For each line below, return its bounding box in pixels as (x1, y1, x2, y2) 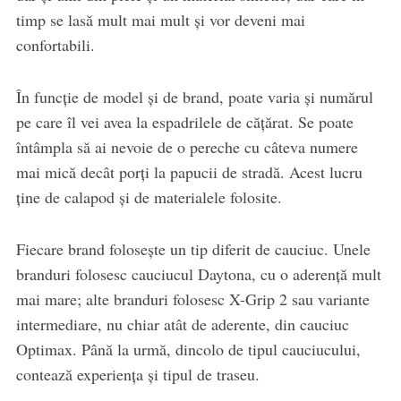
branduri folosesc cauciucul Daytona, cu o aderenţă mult (15, 263, 381, 286)
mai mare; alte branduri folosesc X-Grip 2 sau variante (15, 288, 370, 311)
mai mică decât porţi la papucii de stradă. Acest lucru (15, 161, 363, 183)
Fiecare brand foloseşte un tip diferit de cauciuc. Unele (15, 238, 371, 260)
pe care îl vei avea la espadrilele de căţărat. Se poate (15, 111, 354, 133)
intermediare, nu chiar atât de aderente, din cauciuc (15, 313, 349, 336)
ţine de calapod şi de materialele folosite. (15, 186, 282, 209)
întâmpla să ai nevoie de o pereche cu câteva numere (15, 136, 358, 158)
